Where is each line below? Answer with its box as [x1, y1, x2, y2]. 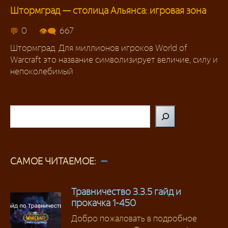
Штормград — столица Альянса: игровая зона [10, 5, 206, 17]
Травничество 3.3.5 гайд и [71, 186, 181, 198]
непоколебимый [10, 66, 73, 77]
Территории [22, 17, 59, 26]
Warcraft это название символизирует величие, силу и [10, 54, 218, 65]
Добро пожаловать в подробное [71, 213, 197, 224]
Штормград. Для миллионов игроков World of [10, 43, 187, 53]
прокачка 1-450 [71, 197, 136, 209]
